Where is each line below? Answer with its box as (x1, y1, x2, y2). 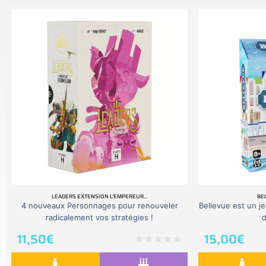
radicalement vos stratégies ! (46, 213, 153, 223)
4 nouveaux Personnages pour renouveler (21, 201, 178, 211)
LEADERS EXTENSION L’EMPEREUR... (52, 192, 147, 201)
